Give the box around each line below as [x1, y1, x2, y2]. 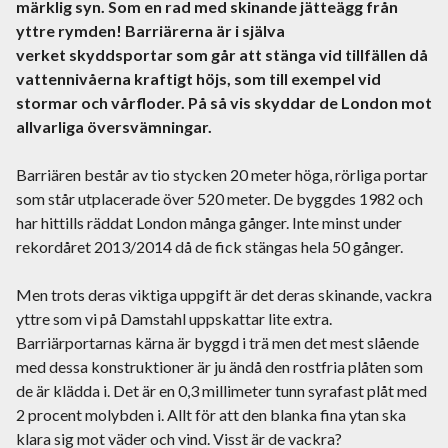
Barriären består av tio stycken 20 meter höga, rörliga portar [16, 165, 428, 185]
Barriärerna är [125, 21, 232, 41]
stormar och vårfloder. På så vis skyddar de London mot [16, 93, 432, 113]
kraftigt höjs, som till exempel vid [134, 69, 381, 89]
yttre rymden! [16, 21, 125, 41]
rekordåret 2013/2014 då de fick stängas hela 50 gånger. [16, 237, 409, 257]
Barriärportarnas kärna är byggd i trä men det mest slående [16, 333, 419, 353]
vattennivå [16, 69, 97, 89]
